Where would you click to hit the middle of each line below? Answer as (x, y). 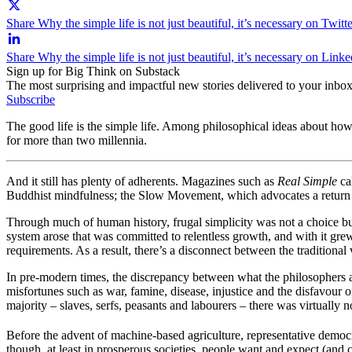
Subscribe (31, 99)
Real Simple (307, 181)
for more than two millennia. (77, 140)
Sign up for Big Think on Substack (93, 71)
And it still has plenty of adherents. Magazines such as (142, 181)
